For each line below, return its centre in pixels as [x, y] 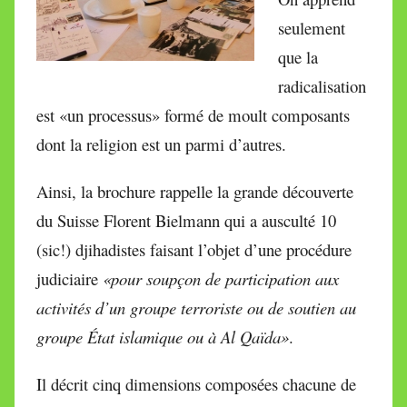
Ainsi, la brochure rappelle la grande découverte [195, 192]
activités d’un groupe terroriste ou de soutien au [196, 308]
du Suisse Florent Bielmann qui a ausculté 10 [186, 221]
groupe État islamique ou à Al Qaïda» [163, 337]
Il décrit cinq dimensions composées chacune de [196, 384]
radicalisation [323, 86]
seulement [312, 28]
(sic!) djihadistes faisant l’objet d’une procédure [194, 250]
